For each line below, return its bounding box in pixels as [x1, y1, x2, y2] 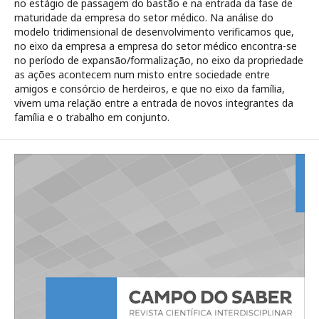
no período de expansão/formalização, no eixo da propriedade [14, 53, 303, 67]
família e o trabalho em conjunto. [14, 110, 169, 124]
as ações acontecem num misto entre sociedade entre [14, 68, 270, 81]
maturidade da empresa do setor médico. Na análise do [14, 11, 273, 24]
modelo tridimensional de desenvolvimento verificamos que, [14, 25, 294, 38]
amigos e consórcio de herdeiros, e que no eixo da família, [14, 82, 285, 95]
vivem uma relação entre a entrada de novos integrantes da [14, 96, 293, 110]
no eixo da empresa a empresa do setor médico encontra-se [14, 39, 297, 53]
